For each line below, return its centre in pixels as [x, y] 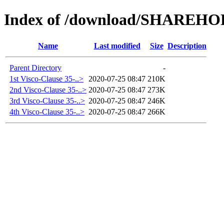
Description [187, 45]
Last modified [117, 45]
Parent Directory [35, 67]
